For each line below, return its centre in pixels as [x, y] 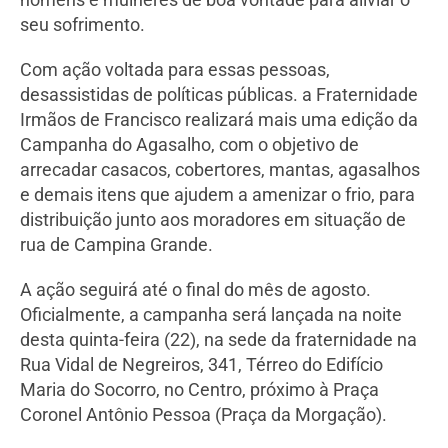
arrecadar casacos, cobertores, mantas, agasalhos [220, 170]
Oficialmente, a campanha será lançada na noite [211, 315]
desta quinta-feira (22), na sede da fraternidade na [218, 340]
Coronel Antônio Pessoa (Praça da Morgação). [203, 415]
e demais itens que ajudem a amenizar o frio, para [217, 195]
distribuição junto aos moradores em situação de [213, 220]
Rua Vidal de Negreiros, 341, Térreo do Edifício [201, 365]
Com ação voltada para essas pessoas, [175, 70]
